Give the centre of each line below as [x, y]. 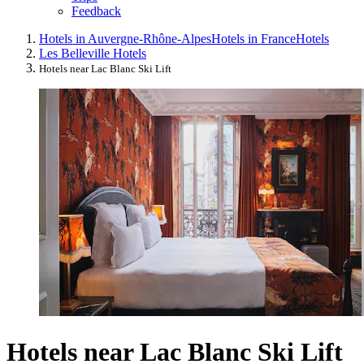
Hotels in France [253, 39]
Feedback [96, 11]
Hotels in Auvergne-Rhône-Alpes [125, 39]
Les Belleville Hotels [93, 54]
